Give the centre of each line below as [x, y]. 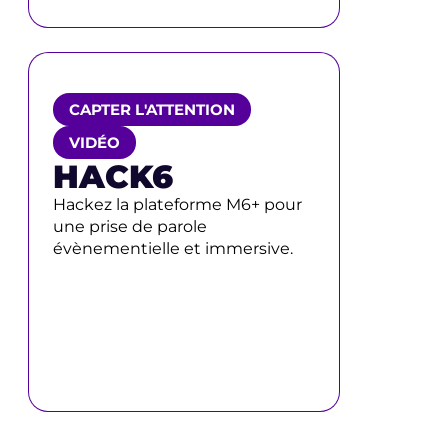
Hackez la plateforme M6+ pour [177, 204]
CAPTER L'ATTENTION [152, 109]
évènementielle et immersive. [173, 248]
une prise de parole [130, 226]
